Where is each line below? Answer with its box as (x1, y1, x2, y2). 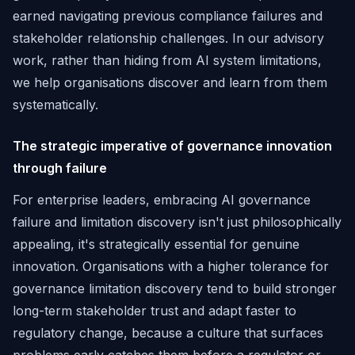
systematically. (13, 97, 98, 113)
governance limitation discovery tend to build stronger (13, 281, 337, 296)
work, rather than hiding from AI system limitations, (13, 52, 322, 68)
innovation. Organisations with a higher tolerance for (13, 258, 329, 274)
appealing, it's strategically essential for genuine (13, 236, 300, 252)
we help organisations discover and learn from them (13, 74, 327, 90)
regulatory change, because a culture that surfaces (13, 325, 323, 341)
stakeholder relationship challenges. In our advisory (13, 30, 324, 46)
